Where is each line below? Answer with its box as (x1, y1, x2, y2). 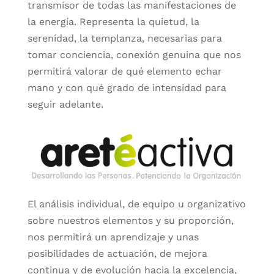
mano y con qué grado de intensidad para (27, 81, 226, 94)
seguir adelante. (27, 98, 103, 110)
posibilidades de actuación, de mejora (27, 247, 207, 259)
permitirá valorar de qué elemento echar (27, 65, 222, 77)
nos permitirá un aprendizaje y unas (27, 231, 199, 243)
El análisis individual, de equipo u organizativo (27, 198, 246, 210)
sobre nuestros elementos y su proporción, (27, 214, 234, 226)
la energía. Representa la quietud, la (27, 15, 199, 28)
